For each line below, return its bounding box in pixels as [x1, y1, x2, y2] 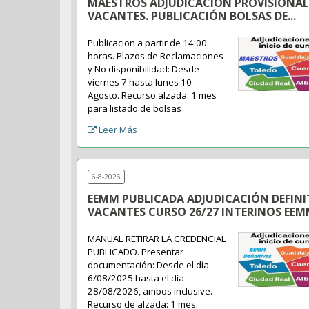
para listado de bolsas [88, 102, 182, 115]
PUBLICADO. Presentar [88, 246, 184, 259]
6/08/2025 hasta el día [88, 272, 185, 285]
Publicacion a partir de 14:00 [88, 37, 208, 50]
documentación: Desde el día [88, 259, 210, 272]
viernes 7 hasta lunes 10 [88, 76, 192, 89]
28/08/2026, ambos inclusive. [88, 285, 213, 298]
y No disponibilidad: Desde [88, 63, 200, 76]
